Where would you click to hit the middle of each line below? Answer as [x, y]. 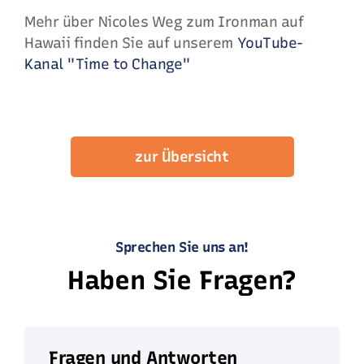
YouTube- [270, 43]
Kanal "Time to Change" [108, 64]
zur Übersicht [182, 156]
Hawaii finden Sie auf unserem [131, 43]
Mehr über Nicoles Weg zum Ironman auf [164, 22]
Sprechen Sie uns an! [182, 247]
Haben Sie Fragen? [182, 280]
